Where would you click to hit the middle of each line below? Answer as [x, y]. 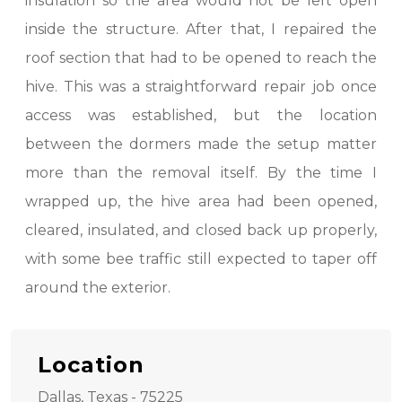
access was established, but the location [201, 115]
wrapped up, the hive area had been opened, [201, 201]
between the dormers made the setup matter [201, 144]
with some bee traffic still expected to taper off [201, 259]
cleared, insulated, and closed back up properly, [201, 230]
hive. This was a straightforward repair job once [201, 87]
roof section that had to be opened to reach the [201, 58]
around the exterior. [98, 288]
